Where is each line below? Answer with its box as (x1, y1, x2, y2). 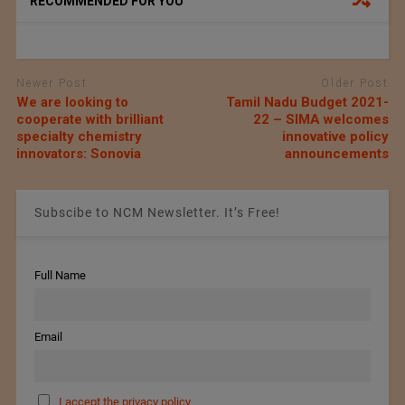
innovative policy (282, 127, 390, 145)
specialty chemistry (15, 127, 142, 145)
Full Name (33, 268, 86, 282)
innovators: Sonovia (15, 145, 141, 162)
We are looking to (15, 93, 128, 110)
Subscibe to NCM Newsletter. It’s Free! (33, 204, 280, 220)
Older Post (321, 77, 390, 90)
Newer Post (15, 77, 88, 90)
